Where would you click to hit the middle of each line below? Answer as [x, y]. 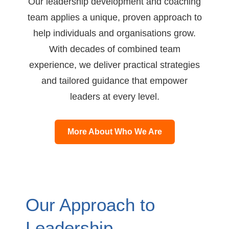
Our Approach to [90, 204]
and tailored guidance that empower [114, 80]
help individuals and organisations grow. [114, 33]
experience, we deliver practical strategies [114, 64]
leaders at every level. [114, 96]
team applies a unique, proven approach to [114, 17]
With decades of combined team [114, 49]
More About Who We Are [114, 131]
